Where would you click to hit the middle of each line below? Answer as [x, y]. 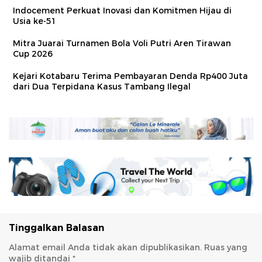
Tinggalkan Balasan [56, 227]
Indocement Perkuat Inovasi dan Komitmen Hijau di [122, 10]
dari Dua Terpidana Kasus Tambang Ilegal [102, 86]
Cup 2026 [33, 54]
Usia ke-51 [35, 21]
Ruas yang [226, 247]
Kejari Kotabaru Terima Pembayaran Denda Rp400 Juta [130, 76]
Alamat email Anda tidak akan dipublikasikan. [105, 247]
